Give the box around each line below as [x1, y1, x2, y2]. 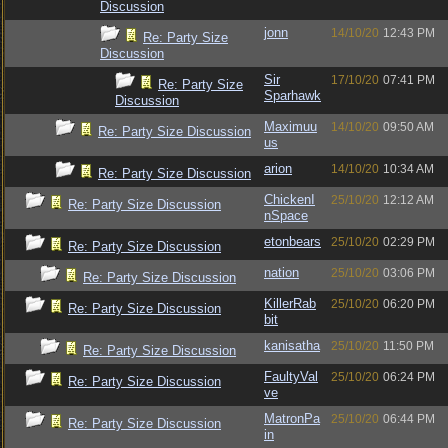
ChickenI [264, 192, 315, 207]
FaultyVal [264, 369, 318, 384]
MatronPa [264, 411, 320, 426]
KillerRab [264, 296, 316, 311]
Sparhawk [264, 88, 321, 103]
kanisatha [264, 338, 320, 353]
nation [264, 265, 299, 280]
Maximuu [264, 119, 317, 134]
